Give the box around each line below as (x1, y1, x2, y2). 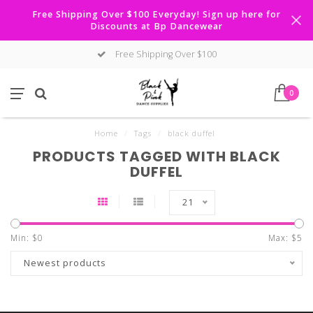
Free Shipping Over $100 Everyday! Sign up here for (32, 8, 281, 20)
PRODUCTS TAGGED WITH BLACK (32, 147, 281, 166)
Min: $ (10, 232, 38, 244)
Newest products (24, 257, 106, 269)
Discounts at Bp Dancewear (90, 20, 223, 32)
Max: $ (268, 232, 297, 244)
